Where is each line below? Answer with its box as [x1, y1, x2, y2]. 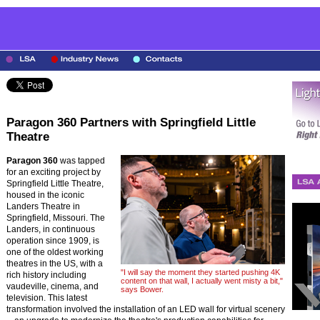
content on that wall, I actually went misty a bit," [121, 276, 283, 285]
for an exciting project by [6, 167, 101, 177]
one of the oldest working [6, 247, 104, 257]
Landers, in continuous [6, 224, 95, 234]
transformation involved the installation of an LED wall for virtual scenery [6, 304, 285, 314]
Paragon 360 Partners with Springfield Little [6, 116, 256, 129]
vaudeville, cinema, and [6, 281, 99, 291]
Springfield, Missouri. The [6, 213, 105, 223]
